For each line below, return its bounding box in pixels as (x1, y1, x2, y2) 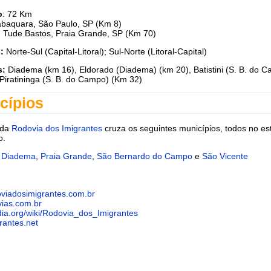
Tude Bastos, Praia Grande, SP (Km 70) (3, 28, 156, 38)
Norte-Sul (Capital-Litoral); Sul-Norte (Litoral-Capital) (6, 46, 207, 56)
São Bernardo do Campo (97, 151, 192, 162)
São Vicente (202, 151, 248, 162)
